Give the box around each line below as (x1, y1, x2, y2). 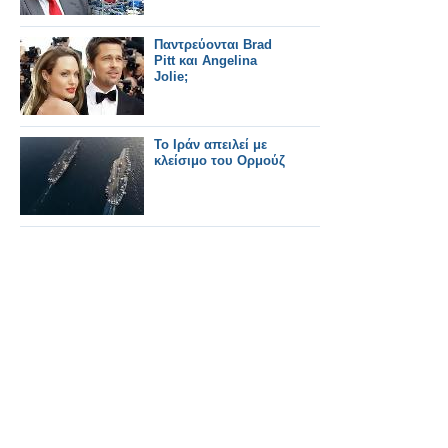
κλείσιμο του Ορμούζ (154, 153, 285, 168)
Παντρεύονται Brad (154, 37, 272, 52)
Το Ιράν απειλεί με (154, 137, 267, 152)
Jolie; (154, 69, 188, 84)
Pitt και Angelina (154, 53, 257, 68)
